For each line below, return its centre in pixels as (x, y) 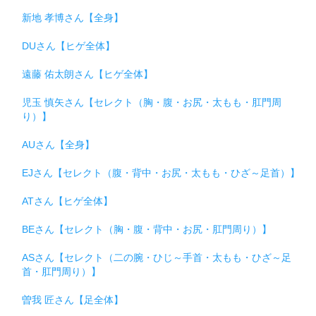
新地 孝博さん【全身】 (73, 17)
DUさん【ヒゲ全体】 (68, 45)
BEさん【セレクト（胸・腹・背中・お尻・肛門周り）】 (147, 229)
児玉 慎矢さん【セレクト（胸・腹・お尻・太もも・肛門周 (152, 102)
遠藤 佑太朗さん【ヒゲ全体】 (87, 74)
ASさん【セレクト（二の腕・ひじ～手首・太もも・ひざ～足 (157, 257)
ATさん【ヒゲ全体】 (67, 201)
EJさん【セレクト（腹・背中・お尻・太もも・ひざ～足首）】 (161, 172)
